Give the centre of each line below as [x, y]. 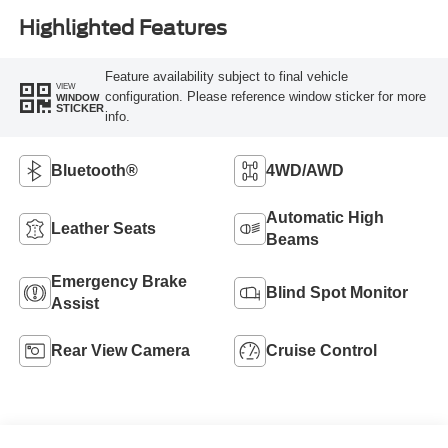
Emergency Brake [118, 282]
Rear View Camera [120, 351]
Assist [74, 304]
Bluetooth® [94, 171]
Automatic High [325, 218]
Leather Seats [103, 229]
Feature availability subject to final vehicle [226, 77]
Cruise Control [321, 351]
